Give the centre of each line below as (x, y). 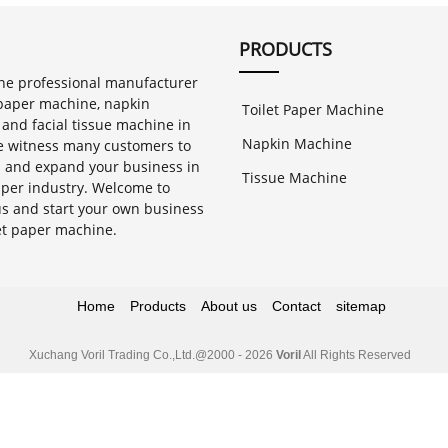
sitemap (361, 305)
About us (229, 305)
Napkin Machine (297, 143)
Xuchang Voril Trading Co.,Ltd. (111, 354)
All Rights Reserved (360, 354)
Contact (296, 305)
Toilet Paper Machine (313, 109)
